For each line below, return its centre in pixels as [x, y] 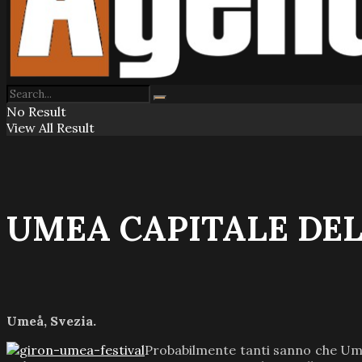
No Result [36, 112]
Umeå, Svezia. [51, 321]
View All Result [51, 128]
